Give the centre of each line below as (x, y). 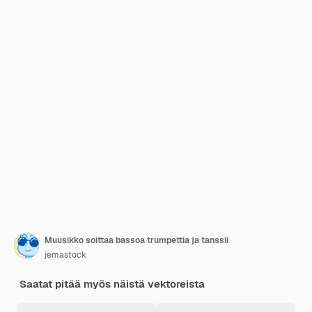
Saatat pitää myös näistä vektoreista (112, 284)
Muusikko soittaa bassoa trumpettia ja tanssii (136, 240)
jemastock (65, 255)
